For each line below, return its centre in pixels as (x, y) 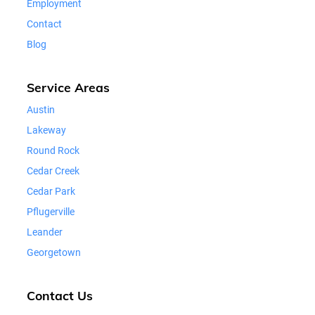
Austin (41, 109)
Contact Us (60, 295)
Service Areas (68, 87)
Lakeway (46, 130)
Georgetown (54, 252)
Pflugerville (51, 211)
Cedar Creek (53, 171)
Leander (45, 232)
